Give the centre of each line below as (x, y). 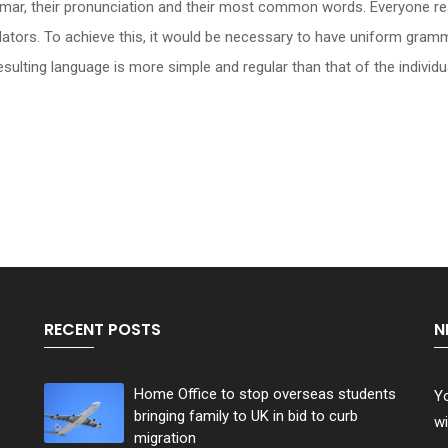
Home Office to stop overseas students (265, 394)
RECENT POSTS (102, 329)
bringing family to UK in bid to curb (246, 416)
